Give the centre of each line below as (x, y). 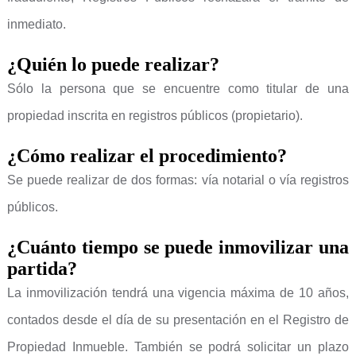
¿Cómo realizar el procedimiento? (147, 156)
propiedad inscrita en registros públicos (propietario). (155, 116)
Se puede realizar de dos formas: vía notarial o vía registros (178, 180)
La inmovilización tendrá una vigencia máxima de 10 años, (178, 293)
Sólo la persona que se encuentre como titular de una (178, 89)
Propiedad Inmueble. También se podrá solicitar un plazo (178, 347)
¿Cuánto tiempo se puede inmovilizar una (178, 247)
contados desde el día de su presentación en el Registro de (178, 320)
